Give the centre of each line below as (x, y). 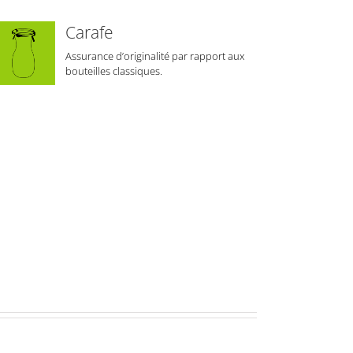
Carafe (90, 33)
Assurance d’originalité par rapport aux (155, 56)
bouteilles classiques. (114, 71)
